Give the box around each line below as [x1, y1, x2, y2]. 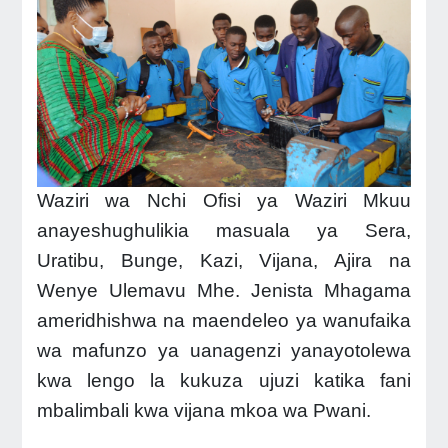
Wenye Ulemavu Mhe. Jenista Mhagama [36, 280, 412, 302]
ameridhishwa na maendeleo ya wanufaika [36, 310, 412, 332]
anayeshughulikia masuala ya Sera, [36, 220, 412, 242]
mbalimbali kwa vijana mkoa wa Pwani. [36, 400, 371, 422]
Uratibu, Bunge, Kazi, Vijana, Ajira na [36, 250, 412, 272]
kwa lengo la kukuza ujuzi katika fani [36, 370, 412, 392]
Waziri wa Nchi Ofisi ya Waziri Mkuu [36, 190, 412, 212]
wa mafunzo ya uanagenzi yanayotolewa [36, 340, 412, 362]
